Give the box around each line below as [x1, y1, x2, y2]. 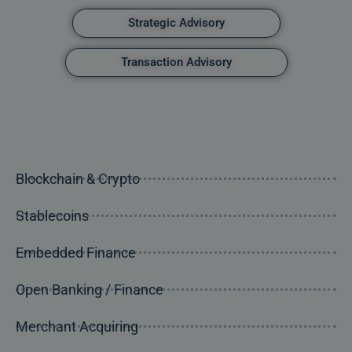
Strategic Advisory [127, 15, 225, 30]
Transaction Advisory [120, 54, 232, 69]
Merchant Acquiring [16, 317, 138, 335]
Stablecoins [16, 207, 89, 224]
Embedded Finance [16, 244, 136, 261]
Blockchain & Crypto [16, 170, 140, 187]
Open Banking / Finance [16, 280, 163, 298]
